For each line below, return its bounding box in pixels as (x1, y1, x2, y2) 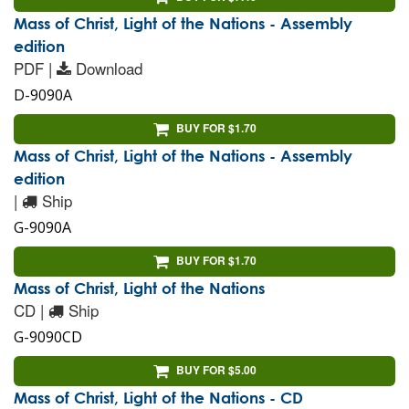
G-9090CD (14, 326, 82, 347)
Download (76, 57, 142, 80)
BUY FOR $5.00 (175, 361, 257, 378)
